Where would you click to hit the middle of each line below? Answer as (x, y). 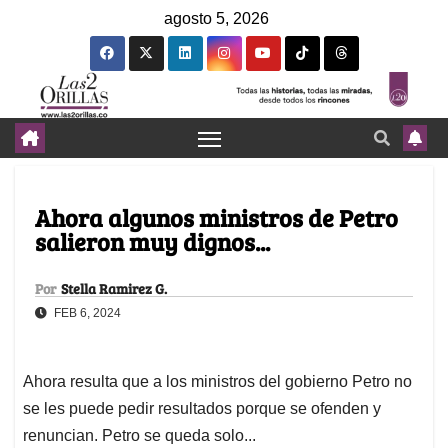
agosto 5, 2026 (216, 18)
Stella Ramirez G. (114, 289)
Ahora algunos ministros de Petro (216, 218)
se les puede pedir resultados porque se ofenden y (202, 409)
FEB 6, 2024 (86, 313)
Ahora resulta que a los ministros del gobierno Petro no (217, 382)
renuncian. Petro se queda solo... (139, 436)
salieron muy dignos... (152, 242)
